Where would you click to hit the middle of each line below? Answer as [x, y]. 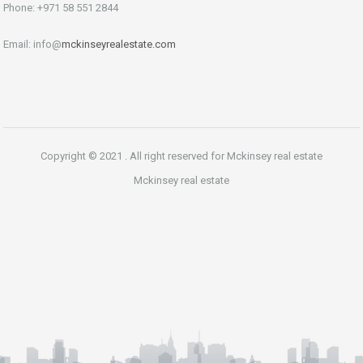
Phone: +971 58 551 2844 [61, 8]
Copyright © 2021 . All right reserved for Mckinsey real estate [181, 156]
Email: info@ [32, 45]
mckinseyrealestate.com [119, 45]
